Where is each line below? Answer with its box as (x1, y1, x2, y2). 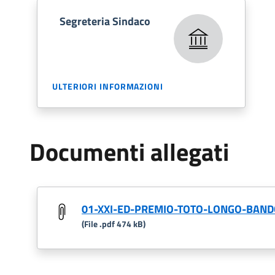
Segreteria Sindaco (60, 13, 150, 29)
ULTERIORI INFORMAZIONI (52, 80, 163, 93)
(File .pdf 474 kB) (82, 217, 145, 230)
